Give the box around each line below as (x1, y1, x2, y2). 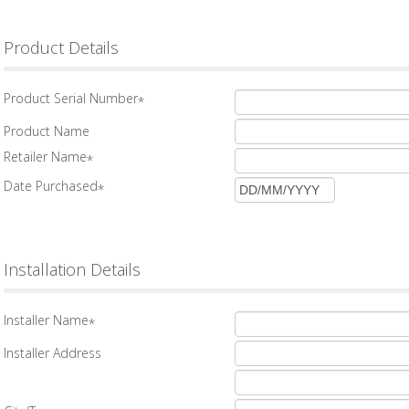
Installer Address (4, 344, 101, 362)
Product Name (4, 122, 89, 140)
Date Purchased (4, 177, 98, 194)
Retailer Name (4, 148, 87, 165)
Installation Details (4, 258, 141, 280)
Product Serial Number (4, 89, 138, 107)
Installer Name (4, 311, 89, 329)
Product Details (4, 37, 119, 58)
